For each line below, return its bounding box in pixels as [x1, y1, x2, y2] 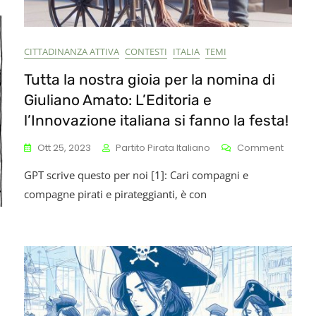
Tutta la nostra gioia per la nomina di [24, 71, 275, 88]
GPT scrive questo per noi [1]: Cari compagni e [24, 168, 248, 182]
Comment [237, 141, 284, 154]
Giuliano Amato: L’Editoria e [24, 91, 212, 109]
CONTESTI [125, 45, 167, 58]
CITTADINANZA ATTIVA [24, 45, 119, 58]
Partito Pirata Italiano [116, 141, 210, 154]
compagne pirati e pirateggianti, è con [24, 187, 207, 201]
